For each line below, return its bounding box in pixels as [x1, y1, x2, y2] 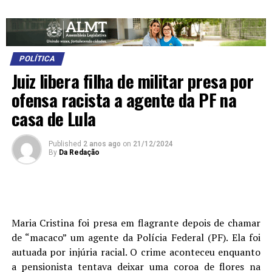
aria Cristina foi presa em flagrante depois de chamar [19, 216, 261, 230]
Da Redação [58, 148, 100, 157]
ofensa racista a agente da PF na [11, 87, 237, 113]
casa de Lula [11, 106, 96, 132]
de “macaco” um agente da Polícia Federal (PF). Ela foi [11, 231, 261, 245]
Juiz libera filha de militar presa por [11, 68, 254, 94]
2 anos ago [83, 140, 121, 149]
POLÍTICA [18, 54, 56, 64]
